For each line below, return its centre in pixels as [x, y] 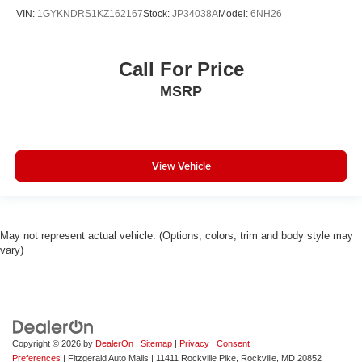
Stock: [158, 13]
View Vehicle [181, 166]
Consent [233, 344]
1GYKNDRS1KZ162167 [90, 13]
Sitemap [156, 344]
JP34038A [195, 13]
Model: [234, 13]
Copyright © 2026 [48, 344]
